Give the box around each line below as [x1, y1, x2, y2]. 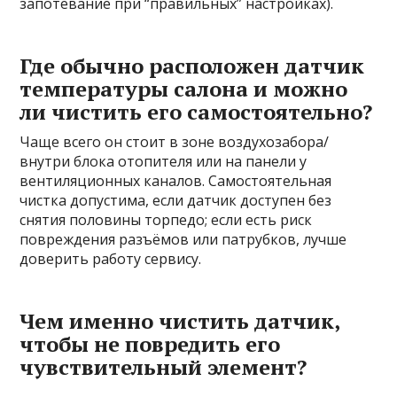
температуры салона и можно [19, 74, 348, 104]
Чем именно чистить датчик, [19, 307, 340, 336]
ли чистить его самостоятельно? [19, 97, 373, 127]
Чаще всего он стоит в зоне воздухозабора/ [19, 132, 330, 152]
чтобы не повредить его [19, 330, 281, 359]
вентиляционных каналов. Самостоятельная [19, 171, 332, 191]
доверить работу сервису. [19, 249, 202, 269]
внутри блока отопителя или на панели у [19, 152, 307, 172]
